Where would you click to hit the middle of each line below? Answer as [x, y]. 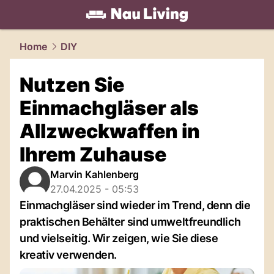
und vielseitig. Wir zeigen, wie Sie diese [119, 238]
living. [60, 30]
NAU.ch [94, 30]
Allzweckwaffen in [110, 131]
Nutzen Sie [72, 85]
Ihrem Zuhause [93, 154]
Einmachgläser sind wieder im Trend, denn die [135, 205]
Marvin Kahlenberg [94, 174]
